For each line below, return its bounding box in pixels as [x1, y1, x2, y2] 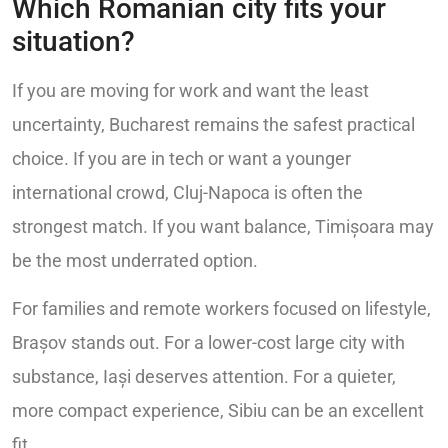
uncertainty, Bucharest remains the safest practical [12, 113, 415, 135]
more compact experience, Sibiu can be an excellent [12, 399, 424, 421]
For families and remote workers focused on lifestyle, [12, 297, 431, 319]
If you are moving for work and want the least [12, 79, 369, 101]
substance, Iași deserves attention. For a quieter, [12, 365, 396, 387]
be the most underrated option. [12, 249, 258, 271]
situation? [12, 24, 135, 58]
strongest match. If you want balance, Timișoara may [12, 215, 434, 237]
